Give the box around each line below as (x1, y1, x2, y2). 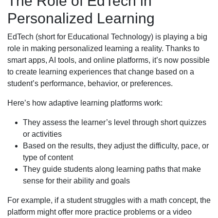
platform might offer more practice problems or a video (7, 207, 192, 216)
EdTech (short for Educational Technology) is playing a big (7, 32, 207, 41)
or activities (23, 129, 62, 138)
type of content (23, 153, 73, 162)
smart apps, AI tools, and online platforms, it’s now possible (7, 55, 210, 64)
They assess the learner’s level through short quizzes (23, 118, 206, 127)
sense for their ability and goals (23, 176, 130, 185)
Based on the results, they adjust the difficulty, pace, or (23, 141, 209, 150)
